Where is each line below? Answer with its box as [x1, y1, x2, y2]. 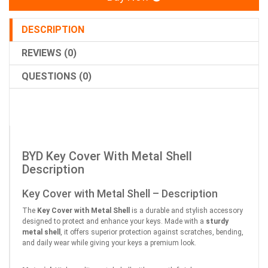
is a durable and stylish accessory [130, 206, 243, 215]
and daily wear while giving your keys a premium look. [22, 239, 196, 248]
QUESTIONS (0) [22, 71, 92, 83]
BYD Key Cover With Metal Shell [22, 149, 192, 164]
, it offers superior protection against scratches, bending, [60, 228, 243, 237]
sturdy [206, 217, 229, 226]
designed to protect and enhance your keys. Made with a [22, 217, 206, 226]
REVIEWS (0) [22, 47, 77, 59]
